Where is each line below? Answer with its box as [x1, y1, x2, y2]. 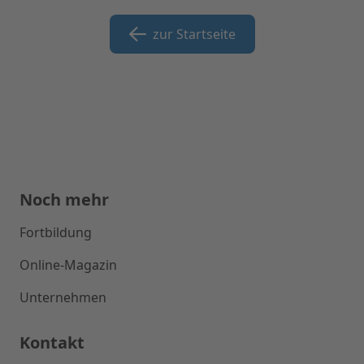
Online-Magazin [19, 256, 117, 275]
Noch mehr [19, 188, 109, 211]
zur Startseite [149, 25, 236, 44]
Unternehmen [19, 288, 106, 307]
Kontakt [19, 331, 84, 354]
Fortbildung [19, 223, 92, 242]
